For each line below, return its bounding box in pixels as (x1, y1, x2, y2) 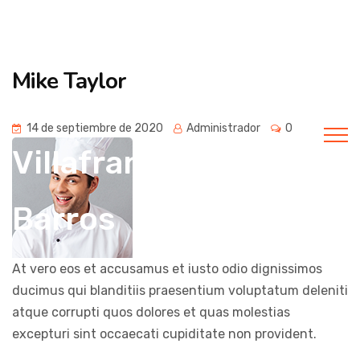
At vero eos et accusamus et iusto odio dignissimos (12, 261, 322, 276)
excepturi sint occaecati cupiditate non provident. (12, 326, 317, 342)
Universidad (12, 31, 197, 69)
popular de (12, 88, 177, 125)
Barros (12, 200, 115, 238)
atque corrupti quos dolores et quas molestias (12, 305, 290, 320)
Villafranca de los (12, 144, 277, 182)
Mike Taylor (12, 66, 125, 96)
